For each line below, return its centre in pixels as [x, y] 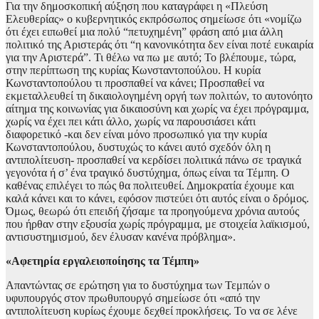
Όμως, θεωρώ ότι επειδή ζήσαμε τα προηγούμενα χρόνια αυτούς [152, 211]
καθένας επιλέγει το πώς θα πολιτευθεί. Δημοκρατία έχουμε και [150, 186]
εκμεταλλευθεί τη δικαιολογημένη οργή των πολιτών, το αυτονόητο [159, 96]
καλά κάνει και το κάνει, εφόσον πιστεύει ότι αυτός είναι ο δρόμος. [157, 199]
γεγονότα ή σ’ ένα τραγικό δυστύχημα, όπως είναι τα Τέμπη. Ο [148, 173]
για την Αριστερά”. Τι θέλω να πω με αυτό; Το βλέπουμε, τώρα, [151, 58]
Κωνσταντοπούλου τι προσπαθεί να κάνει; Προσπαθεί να [135, 83]
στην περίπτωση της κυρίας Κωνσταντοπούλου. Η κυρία [133, 70]
